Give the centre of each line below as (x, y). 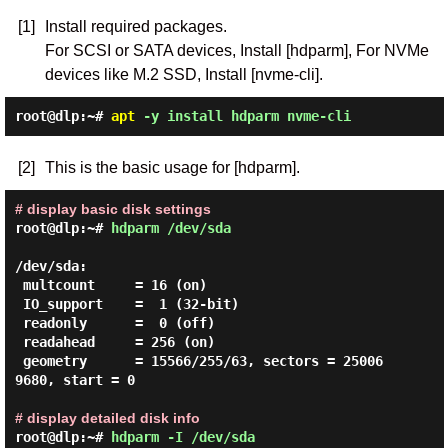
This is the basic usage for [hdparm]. (172, 167)
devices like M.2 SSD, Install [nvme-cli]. (183, 74)
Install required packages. (135, 26)
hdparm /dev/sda (170, 228)
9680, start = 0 (74, 380)
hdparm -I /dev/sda (182, 437)
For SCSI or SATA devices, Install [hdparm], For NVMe (236, 50)
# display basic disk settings (112, 209)
